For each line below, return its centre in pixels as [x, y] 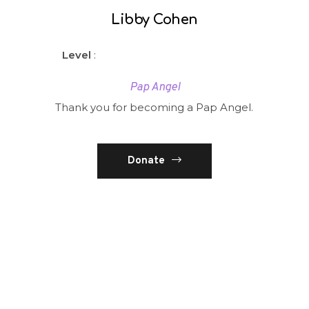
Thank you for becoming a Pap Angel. [154, 107]
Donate [146, 161]
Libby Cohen [154, 20]
